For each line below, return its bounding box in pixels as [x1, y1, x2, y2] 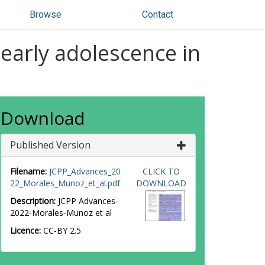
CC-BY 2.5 [43, 225, 81, 236]
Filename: [10, 166, 47, 177]
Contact [142, 9, 173, 20]
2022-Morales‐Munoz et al [10, 207, 112, 218]
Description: [10, 195, 56, 206]
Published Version [10, 138, 91, 151]
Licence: [10, 225, 43, 236]
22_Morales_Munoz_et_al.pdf [10, 177, 120, 189]
